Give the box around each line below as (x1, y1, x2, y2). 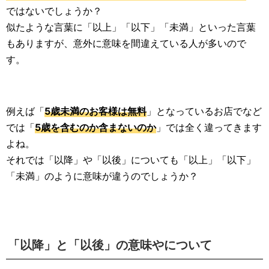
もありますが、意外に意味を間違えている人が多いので (6, 37, 246, 50)
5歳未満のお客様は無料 (44, 105, 147, 118)
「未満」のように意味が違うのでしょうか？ (6, 170, 198, 183)
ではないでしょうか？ (6, 5, 102, 17)
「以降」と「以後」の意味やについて (8, 238, 212, 253)
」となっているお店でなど (147, 105, 262, 118)
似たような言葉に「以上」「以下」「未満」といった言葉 (6, 21, 256, 34)
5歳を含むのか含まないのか (35, 121, 156, 134)
